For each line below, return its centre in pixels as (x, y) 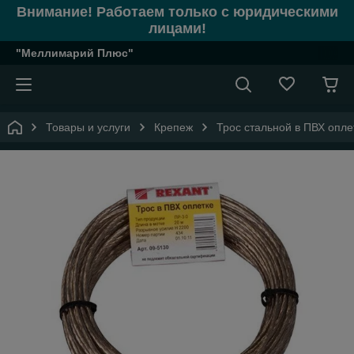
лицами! (177, 28)
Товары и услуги (88, 127)
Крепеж (173, 127)
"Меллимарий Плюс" (75, 53)
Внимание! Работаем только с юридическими (177, 12)
